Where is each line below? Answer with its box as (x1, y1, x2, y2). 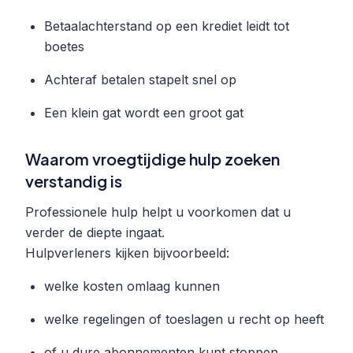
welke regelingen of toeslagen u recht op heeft (44, 310, 324, 327)
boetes (44, 38, 84, 54)
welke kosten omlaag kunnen (44, 277, 220, 294)
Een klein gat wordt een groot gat (44, 104, 243, 121)
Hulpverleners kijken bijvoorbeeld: (25, 244, 229, 261)
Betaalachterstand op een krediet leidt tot (44, 17, 289, 34)
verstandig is (25, 170, 122, 191)
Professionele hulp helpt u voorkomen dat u (25, 203, 291, 220)
